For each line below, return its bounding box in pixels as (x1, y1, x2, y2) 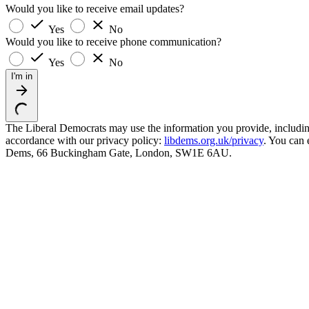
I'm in (11, 70, 32, 81)
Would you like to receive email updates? (6, 2, 184, 14)
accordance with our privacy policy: (6, 134, 164, 146)
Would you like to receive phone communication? (6, 35, 221, 48)
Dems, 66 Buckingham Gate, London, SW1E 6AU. (6, 146, 232, 159)
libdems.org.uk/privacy (164, 134, 263, 146)
